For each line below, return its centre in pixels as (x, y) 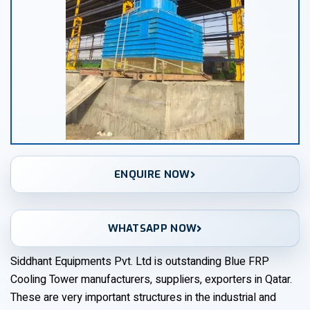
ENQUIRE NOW (152, 174)
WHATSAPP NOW (152, 228)
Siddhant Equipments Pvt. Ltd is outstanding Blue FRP (140, 262)
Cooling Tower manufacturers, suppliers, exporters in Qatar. (151, 280)
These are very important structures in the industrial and (143, 298)
